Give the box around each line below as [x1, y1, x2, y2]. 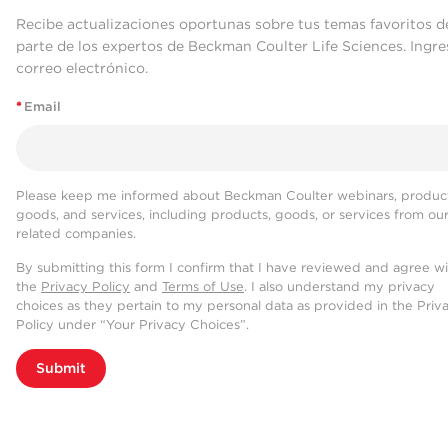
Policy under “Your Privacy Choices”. [16, 317, 249, 333]
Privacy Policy [41, 279, 130, 295]
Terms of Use [162, 279, 244, 295]
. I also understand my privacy [244, 279, 435, 295]
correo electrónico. [16, 59, 148, 76]
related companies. [16, 226, 136, 242]
